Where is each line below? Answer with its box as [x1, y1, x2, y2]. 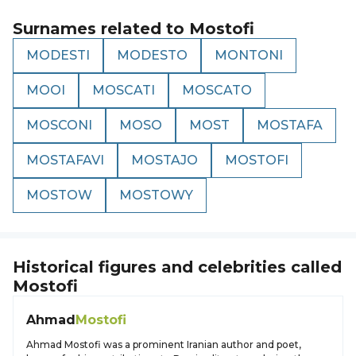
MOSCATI [92, 83, 155, 98]
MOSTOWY [119, 188, 193, 203]
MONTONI [215, 48, 283, 63]
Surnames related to [13, 19, 189, 38]
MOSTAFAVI [26, 153, 104, 168]
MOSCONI [26, 118, 92, 133]
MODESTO [117, 48, 188, 63]
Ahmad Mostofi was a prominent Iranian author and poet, [26, 339, 301, 350]
